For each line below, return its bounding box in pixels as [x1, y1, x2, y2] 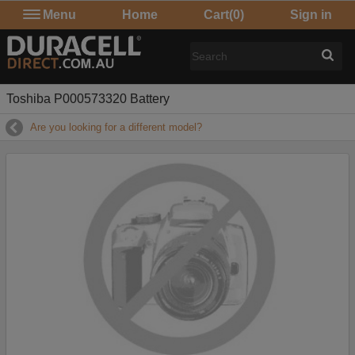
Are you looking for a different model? [30, 120, 203, 133]
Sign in [290, 8, 333, 21]
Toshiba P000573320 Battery [6, 91, 170, 105]
